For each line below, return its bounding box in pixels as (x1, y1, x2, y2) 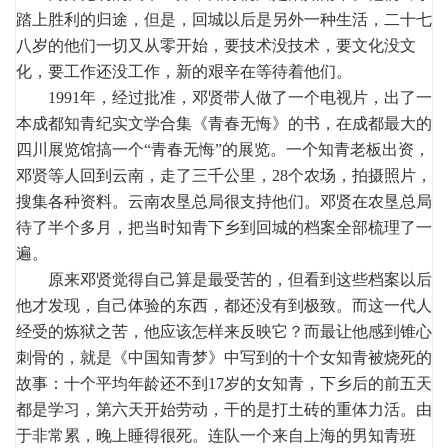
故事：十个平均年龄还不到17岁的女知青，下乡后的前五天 (16, 374, 432, 392)
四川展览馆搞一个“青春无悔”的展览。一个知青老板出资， (16, 140, 430, 158)
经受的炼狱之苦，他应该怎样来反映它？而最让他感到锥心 (16, 322, 432, 340)
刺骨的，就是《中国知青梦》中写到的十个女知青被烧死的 (16, 348, 432, 366)
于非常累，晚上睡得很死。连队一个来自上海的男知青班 (16, 426, 416, 444)
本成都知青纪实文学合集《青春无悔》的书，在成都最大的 (16, 114, 432, 132)
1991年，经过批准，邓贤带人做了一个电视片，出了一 (16, 88, 432, 106)
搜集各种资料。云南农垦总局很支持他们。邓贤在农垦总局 (16, 192, 432, 210)
